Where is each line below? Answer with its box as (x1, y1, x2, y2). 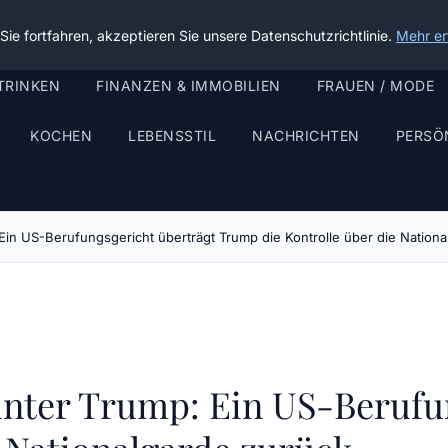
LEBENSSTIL (128, 127, 216, 144)
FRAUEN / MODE (316, 77, 434, 94)
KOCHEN (30, 127, 92, 144)
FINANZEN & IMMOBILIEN (96, 77, 281, 94)
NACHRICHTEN (252, 127, 360, 144)
